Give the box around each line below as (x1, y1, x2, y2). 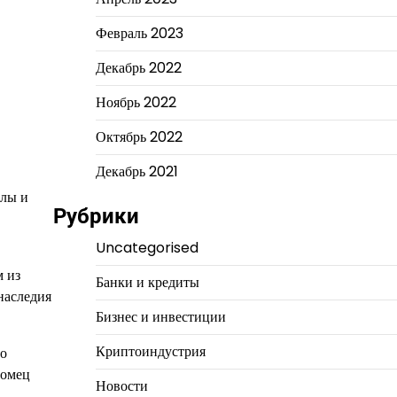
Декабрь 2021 (95, 161, 178, 182)
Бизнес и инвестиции (95, 307, 226, 327)
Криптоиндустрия (95, 341, 206, 362)
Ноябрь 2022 (95, 92, 176, 113)
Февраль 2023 (95, 23, 183, 43)
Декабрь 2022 (95, 58, 182, 78)
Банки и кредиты (95, 272, 199, 292)
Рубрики (52, 204, 139, 229)
